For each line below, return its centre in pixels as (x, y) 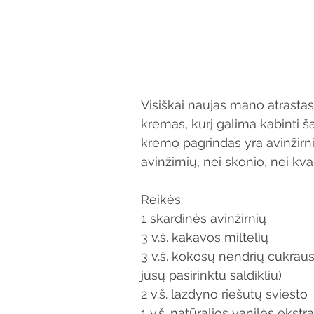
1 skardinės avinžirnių (204, 218)
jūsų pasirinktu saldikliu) (211, 275)
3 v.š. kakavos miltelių (205, 237)
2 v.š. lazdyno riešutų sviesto (224, 294)
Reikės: (162, 199)
